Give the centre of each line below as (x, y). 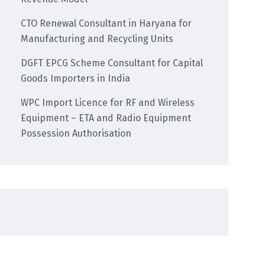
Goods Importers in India (76, 79)
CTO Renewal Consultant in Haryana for (106, 24)
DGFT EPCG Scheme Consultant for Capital (112, 63)
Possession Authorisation (76, 134)
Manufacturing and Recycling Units (97, 39)
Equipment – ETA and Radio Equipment (106, 118)
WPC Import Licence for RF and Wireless (108, 103)
